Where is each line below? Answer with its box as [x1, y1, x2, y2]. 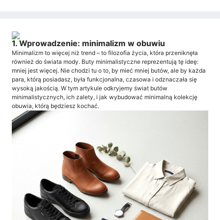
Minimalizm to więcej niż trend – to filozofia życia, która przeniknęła [12, 49, 198, 56]
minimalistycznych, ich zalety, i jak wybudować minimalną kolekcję [12, 93, 197, 101]
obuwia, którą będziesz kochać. [12, 102, 99, 110]
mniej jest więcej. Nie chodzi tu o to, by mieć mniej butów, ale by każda [12, 66, 206, 74]
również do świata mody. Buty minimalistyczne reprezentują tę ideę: [12, 57, 198, 65]
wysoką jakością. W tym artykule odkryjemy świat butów [12, 84, 167, 92]
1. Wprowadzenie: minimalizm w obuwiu [12, 38, 165, 48]
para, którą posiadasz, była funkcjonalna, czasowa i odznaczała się [12, 75, 197, 83]
